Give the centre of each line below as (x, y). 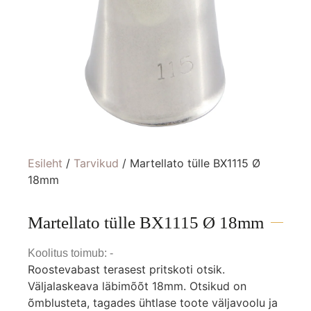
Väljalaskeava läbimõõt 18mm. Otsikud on (137, 286)
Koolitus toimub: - (70, 253)
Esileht (45, 163)
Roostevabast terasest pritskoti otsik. (126, 269)
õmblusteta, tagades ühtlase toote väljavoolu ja (153, 303)
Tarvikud (96, 163)
